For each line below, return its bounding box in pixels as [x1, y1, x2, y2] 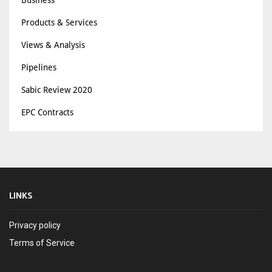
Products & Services [21, 18, 97, 27]
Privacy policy [9, 220, 61, 230]
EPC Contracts [21, 107, 73, 117]
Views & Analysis [21, 40, 85, 50]
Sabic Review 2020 [21, 85, 92, 95]
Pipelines [21, 63, 56, 72]
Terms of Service [9, 238, 75, 248]
